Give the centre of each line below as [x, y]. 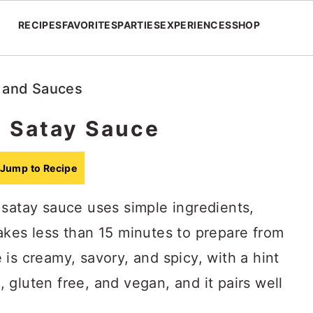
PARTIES [139, 25]
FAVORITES [90, 25]
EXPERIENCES [196, 25]
